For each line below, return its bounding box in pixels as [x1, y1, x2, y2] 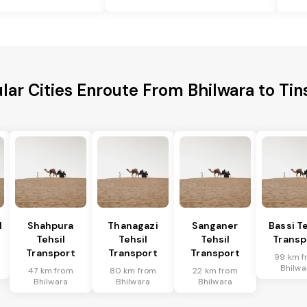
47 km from [28, 265, 73, 277]
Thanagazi [108, 219, 158, 232]
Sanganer [192, 219, 238, 232]
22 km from [193, 265, 238, 277]
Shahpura [27, 219, 74, 232]
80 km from [109, 265, 157, 277]
